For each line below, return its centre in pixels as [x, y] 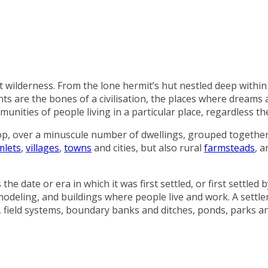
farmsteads [229, 147]
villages [42, 147]
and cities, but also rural [148, 147]
